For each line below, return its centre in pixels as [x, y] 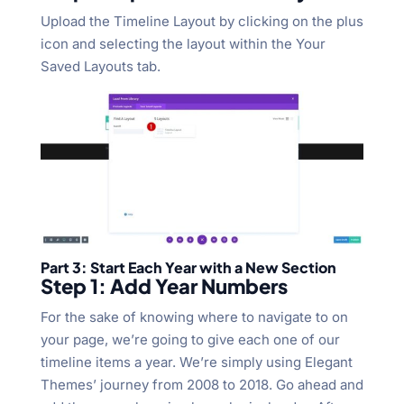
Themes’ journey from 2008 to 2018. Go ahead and [202, 384]
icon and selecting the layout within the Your [183, 43]
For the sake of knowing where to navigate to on [194, 317]
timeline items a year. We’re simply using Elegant [196, 362]
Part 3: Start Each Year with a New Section [188, 267]
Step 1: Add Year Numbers [164, 285]
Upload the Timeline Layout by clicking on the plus [202, 21]
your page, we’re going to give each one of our [190, 339]
